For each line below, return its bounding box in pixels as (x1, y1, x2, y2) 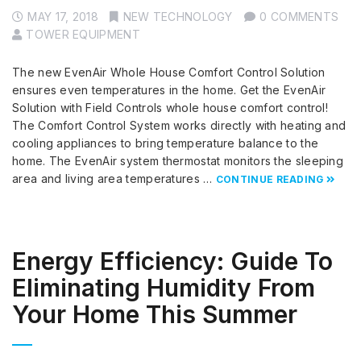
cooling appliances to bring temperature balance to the (12, 136, 319, 151)
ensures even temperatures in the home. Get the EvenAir (12, 83, 326, 98)
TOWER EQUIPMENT (26, 27, 140, 42)
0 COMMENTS (259, 10, 339, 24)
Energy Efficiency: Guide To (12, 247, 333, 276)
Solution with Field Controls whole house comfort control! (12, 101, 329, 115)
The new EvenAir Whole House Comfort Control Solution (12, 65, 326, 80)
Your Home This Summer (12, 300, 297, 330)
